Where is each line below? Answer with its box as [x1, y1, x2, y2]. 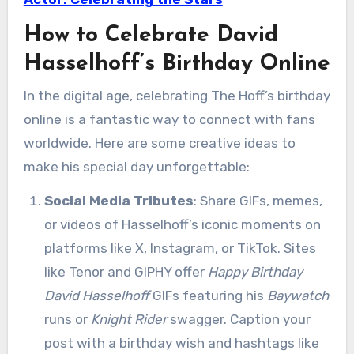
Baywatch [266, 287, 329, 303]
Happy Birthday [207, 263, 303, 280]
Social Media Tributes [43, 192, 194, 209]
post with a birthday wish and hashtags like [43, 334, 319, 351]
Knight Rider [90, 311, 167, 327]
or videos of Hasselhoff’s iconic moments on [43, 216, 321, 232]
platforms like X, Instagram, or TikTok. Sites [43, 239, 316, 256]
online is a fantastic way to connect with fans [23, 111, 315, 127]
